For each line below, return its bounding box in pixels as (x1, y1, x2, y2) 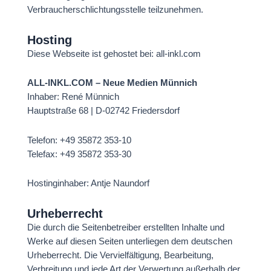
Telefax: (27, 149, 57, 159)
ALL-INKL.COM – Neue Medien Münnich (27, 78, 197, 88)
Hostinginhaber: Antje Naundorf (27, 178, 149, 189)
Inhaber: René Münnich (27, 92, 119, 102)
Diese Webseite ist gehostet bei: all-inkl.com (27, 48, 201, 59)
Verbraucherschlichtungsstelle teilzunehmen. (27, 5, 203, 15)
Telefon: (27, 135, 57, 145)
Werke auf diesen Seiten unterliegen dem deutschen (27, 236, 232, 246)
